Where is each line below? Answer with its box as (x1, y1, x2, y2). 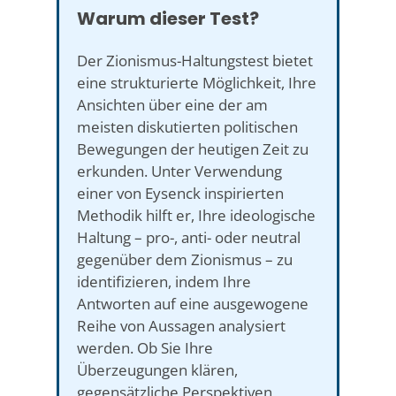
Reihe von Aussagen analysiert (77, 315, 286, 336)
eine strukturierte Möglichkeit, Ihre (77, 72, 316, 93)
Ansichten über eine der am (77, 94, 268, 115)
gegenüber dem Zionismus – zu (77, 248, 293, 270)
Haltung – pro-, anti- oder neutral (77, 226, 301, 247)
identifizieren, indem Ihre (77, 270, 251, 292)
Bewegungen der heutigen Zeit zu (77, 138, 308, 159)
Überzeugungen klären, (77, 359, 238, 380)
